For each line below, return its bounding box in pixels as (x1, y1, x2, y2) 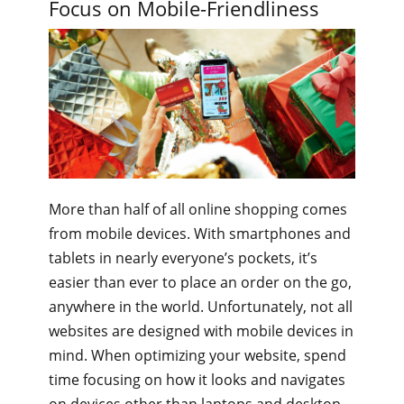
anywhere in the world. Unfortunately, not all (49, 297, 353, 317)
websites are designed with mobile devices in (49, 321, 353, 342)
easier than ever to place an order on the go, (49, 272, 352, 293)
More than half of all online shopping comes (49, 199, 347, 220)
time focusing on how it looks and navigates (49, 370, 345, 390)
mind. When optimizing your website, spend (49, 345, 346, 366)
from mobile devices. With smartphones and (49, 224, 351, 244)
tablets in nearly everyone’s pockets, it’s (49, 248, 317, 269)
